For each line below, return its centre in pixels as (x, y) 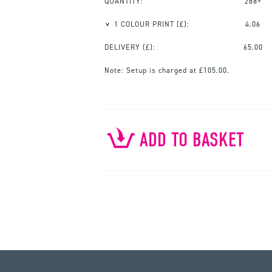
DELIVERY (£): (130, 47)
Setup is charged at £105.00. (177, 70)
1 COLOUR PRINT (144, 24)
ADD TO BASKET (192, 140)
